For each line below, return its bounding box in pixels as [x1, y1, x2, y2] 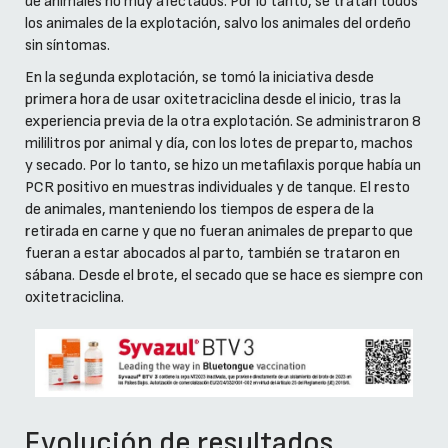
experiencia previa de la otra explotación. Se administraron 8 [25, 111, 421, 131]
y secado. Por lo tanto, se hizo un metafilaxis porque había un [25, 155, 421, 175]
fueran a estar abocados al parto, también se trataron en [25, 243, 400, 263]
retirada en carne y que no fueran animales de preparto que [25, 221, 413, 241]
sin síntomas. [25, 35, 110, 55]
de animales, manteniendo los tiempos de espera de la [25, 199, 374, 219]
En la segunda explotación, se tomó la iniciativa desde [25, 67, 374, 87]
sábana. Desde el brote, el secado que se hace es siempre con [25, 265, 423, 285]
